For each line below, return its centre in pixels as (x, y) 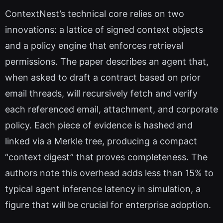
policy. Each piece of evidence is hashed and (99, 125)
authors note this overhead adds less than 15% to (109, 173)
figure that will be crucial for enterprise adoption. (108, 205)
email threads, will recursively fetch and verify (101, 94)
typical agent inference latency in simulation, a (103, 189)
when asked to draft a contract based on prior (103, 78)
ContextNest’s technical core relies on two (95, 14)
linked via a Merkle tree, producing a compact (101, 141)
